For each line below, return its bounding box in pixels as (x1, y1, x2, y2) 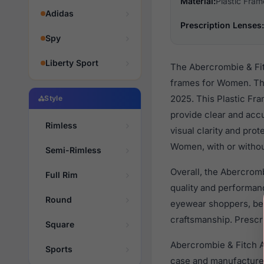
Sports (45, 244, 72, 254)
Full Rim (45, 170, 78, 180)
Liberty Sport (45, 58, 98, 68)
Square (45, 219, 74, 229)
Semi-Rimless (45, 145, 101, 155)
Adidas (45, 8, 74, 18)
